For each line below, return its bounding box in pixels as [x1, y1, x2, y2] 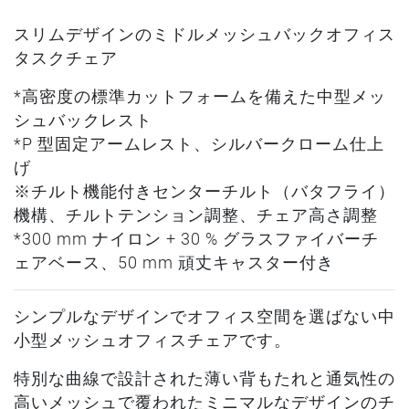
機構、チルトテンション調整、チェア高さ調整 [14, 205, 378, 225]
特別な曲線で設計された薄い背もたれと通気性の [14, 369, 395, 388]
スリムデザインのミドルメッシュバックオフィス [14, 25, 395, 44]
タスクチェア [14, 48, 118, 68]
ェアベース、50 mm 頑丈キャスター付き [14, 253, 334, 272]
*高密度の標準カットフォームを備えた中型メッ [14, 87, 386, 106]
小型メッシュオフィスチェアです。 [14, 330, 291, 350]
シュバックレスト [14, 110, 152, 130]
